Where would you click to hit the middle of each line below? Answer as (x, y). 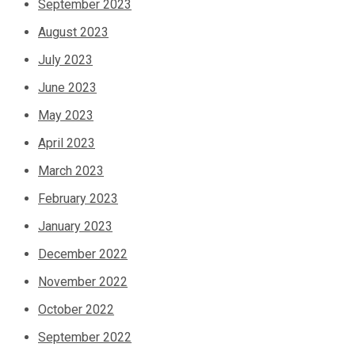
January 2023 (75, 227)
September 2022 (85, 338)
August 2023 (73, 32)
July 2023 (65, 60)
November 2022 (83, 282)
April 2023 (67, 143)
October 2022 (76, 310)
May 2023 (66, 116)
